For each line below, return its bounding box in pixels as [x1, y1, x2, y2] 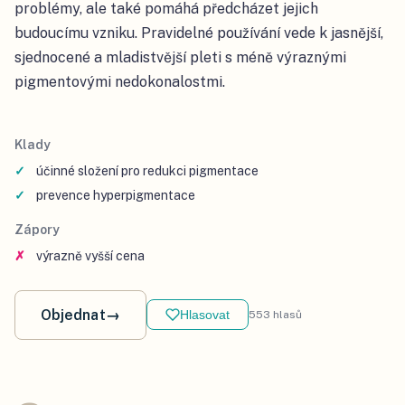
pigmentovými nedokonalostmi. [14, 72, 225, 90]
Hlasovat [179, 307, 230, 323]
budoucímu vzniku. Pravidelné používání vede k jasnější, [14, 24, 383, 42]
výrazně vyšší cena [36, 248, 145, 263]
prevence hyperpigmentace [36, 187, 195, 202]
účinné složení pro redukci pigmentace [36, 163, 259, 178]
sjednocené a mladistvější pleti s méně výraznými [14, 48, 346, 66]
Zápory [14, 221, 60, 237]
